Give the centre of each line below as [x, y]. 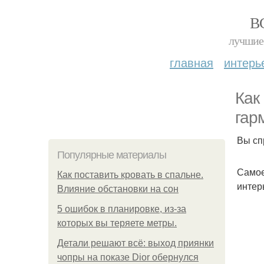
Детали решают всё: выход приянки [136, 243]
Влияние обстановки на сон [118, 189]
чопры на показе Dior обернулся [128, 257]
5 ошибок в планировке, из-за [122, 209]
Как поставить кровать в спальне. [130, 175]
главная [192, 62]
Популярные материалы [112, 155]
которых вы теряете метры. [117, 223]
